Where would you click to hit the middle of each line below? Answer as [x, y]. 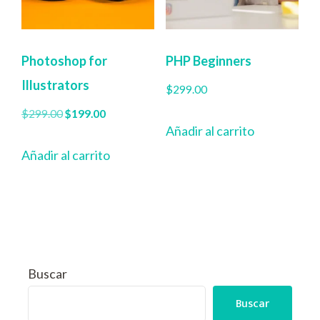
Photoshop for [64, 61]
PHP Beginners [208, 61]
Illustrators [55, 85]
